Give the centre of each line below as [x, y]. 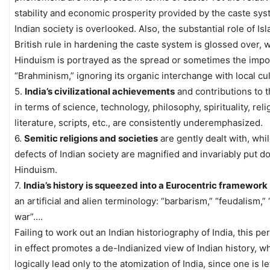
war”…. [29, 216]
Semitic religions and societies [91, 138]
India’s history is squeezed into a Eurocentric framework [146, 185]
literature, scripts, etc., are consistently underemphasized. [139, 122]
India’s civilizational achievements [100, 91]
